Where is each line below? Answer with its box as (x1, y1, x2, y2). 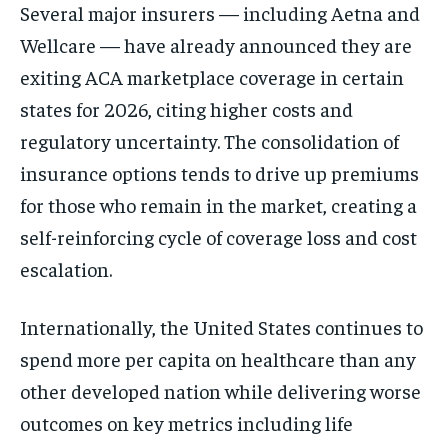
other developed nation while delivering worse (20, 378, 421, 404)
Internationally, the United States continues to (20, 314, 423, 340)
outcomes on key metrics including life (20, 410, 353, 436)
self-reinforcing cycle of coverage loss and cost (20, 224, 417, 250)
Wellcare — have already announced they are (20, 32, 412, 58)
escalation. (20, 256, 112, 282)
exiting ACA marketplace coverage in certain (20, 64, 404, 90)
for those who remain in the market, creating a (20, 192, 417, 218)
